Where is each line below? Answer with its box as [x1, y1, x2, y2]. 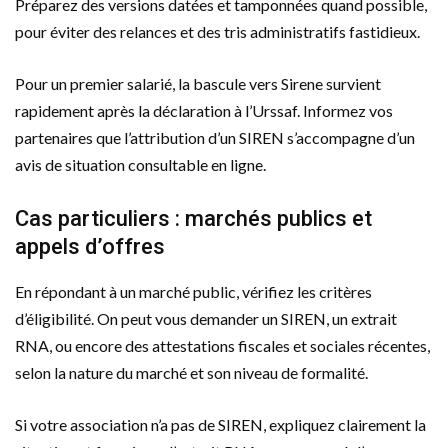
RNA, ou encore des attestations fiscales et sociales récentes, [15, 335, 430, 355]
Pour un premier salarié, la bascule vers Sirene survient [15, 73, 381, 93]
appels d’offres [15, 233, 165, 259]
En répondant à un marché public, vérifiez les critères [15, 281, 372, 301]
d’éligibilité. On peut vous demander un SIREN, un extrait [15, 308, 397, 328]
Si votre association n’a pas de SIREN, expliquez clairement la [15, 414, 426, 434]
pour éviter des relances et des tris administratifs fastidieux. [15, 21, 420, 41]
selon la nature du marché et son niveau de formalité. [15, 362, 368, 382]
